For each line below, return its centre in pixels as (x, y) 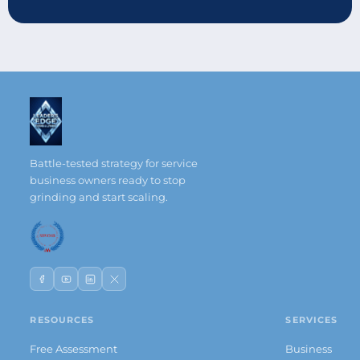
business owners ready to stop (108, 180)
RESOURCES (62, 320)
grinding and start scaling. (99, 197)
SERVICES (312, 320)
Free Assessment (74, 349)
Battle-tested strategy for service (114, 164)
